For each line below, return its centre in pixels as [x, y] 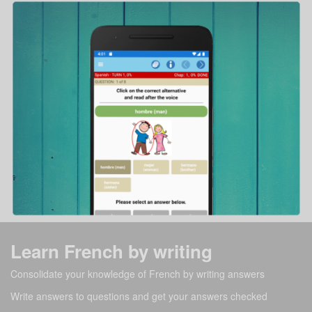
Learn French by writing [111, 251]
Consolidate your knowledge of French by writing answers [138, 274]
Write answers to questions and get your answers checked [139, 296]
